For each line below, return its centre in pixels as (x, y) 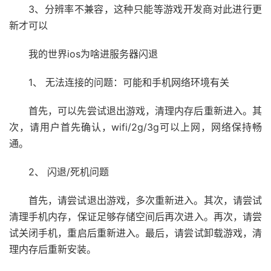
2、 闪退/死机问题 (69, 171)
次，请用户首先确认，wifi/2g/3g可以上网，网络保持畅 (135, 127)
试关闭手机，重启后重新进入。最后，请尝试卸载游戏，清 (135, 233)
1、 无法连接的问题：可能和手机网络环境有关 (129, 82)
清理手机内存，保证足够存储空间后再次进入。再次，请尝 (135, 216)
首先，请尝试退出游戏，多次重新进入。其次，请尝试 (145, 200)
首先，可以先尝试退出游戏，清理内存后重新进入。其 (145, 110)
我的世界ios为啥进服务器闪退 (93, 54)
